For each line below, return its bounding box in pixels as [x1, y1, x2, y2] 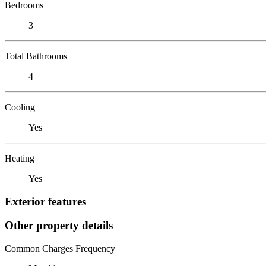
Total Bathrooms [5, 50, 67, 61]
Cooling [5, 102, 35, 112]
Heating [5, 153, 34, 163]
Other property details [5, 219, 113, 232]
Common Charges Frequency [5, 243, 115, 254]
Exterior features [5, 195, 86, 208]
